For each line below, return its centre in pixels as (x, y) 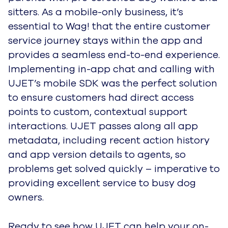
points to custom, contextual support (98, 112)
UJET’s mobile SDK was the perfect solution (113, 83)
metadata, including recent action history (109, 140)
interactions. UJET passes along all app (103, 126)
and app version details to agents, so (97, 154)
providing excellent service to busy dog (102, 183)
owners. (26, 197)
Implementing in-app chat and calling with (111, 69)
